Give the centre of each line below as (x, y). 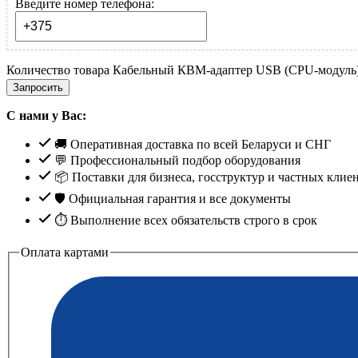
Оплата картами (65, 252)
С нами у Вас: (46, 115)
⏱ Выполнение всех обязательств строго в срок (184, 220)
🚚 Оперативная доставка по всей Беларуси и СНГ (191, 144)
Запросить (38, 87)
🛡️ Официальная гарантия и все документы (171, 198)
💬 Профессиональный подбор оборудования (176, 160)
